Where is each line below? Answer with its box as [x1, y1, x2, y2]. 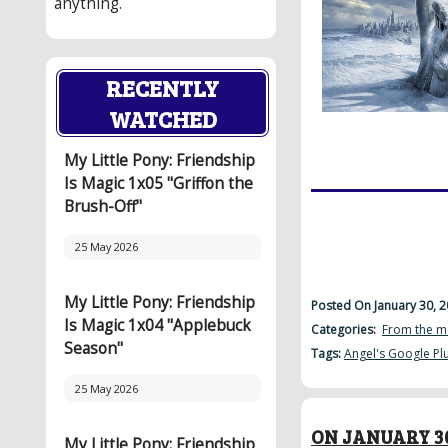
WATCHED [108, 103, 217, 135]
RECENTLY [106, 72, 219, 104]
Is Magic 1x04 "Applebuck [64, 315, 251, 337]
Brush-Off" [64, 196, 142, 218]
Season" [64, 338, 123, 360]
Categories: [311, 321, 382, 339]
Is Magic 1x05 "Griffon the [64, 173, 253, 195]
